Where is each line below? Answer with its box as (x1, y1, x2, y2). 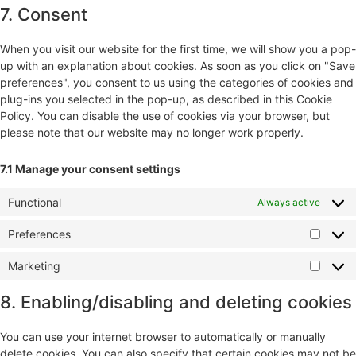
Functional (8, 195, 61, 210)
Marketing (8, 259, 60, 273)
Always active (257, 195, 320, 208)
